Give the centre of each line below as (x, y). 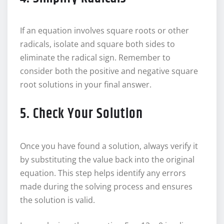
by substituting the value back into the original (107, 160)
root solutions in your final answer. (86, 85)
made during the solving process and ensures (106, 187)
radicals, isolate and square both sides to (97, 44)
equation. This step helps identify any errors (103, 173)
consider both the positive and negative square (109, 71)
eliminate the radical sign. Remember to (95, 58)
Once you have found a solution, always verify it (109, 146)
